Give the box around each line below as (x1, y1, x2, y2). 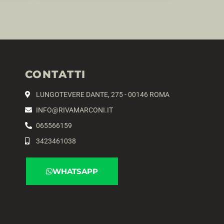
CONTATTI (24, 67, 86, 80)
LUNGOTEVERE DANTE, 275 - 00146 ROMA (36, 90, 170, 98)
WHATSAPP (52, 166, 98, 176)
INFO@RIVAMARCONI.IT (36, 105, 113, 114)
